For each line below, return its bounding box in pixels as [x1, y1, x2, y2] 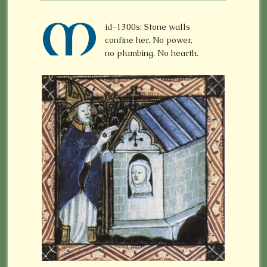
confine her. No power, [105, 35, 193, 45]
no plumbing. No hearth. [105, 48, 199, 58]
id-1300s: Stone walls [105, 21, 191, 32]
